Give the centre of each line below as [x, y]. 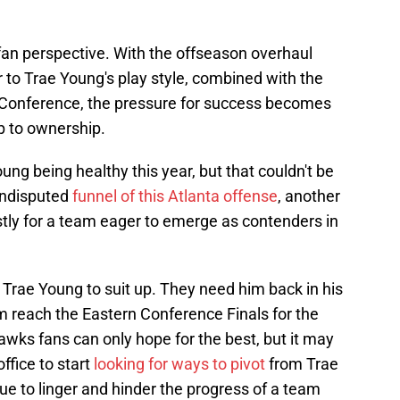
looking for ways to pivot [179, 364]
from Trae [302, 364]
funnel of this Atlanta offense [173, 196]
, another [309, 196]
